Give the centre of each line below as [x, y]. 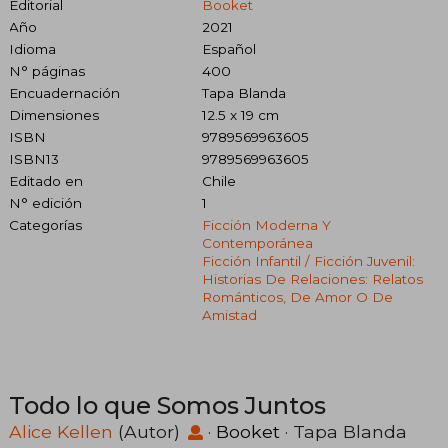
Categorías [45, 224]
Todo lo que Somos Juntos [167, 405]
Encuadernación [64, 92]
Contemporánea [257, 242]
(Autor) [149, 431]
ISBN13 [34, 158]
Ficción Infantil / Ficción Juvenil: [308, 260]
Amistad [229, 314]
